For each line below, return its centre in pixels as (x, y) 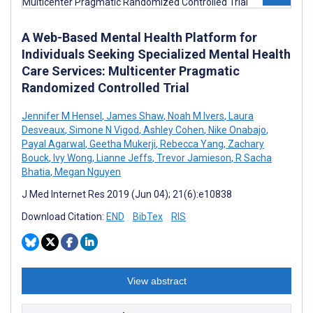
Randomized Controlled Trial (105, 88)
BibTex (148, 217)
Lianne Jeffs (123, 158)
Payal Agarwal (53, 144)
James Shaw (134, 116)
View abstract (156, 281)
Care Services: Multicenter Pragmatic (131, 71)
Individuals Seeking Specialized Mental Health (156, 54)
